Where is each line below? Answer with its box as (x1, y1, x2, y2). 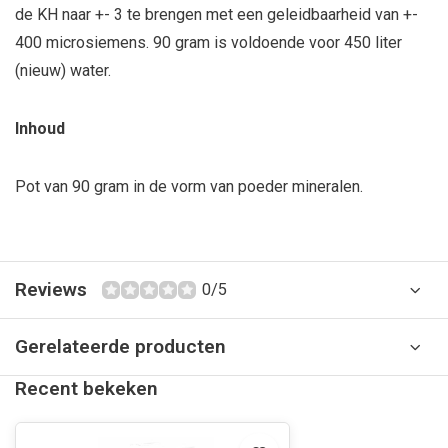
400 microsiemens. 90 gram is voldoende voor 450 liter (15, 33, 402, 52)
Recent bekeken (15, 377, 158, 400)
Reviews (15, 278, 87, 301)
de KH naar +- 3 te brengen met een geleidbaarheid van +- (15, 5, 418, 24)
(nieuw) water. (15, 61, 111, 80)
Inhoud (15, 119, 65, 138)
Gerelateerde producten (15, 335, 226, 358)
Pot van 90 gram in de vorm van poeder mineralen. (15, 177, 363, 196)
